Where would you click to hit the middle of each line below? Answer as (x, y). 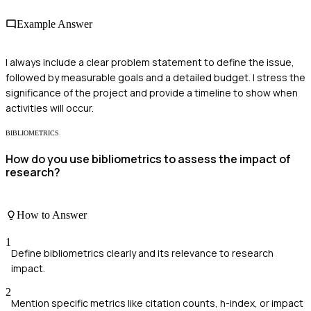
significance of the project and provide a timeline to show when (152, 92)
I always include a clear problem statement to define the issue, (150, 62)
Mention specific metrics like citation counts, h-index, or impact (157, 303)
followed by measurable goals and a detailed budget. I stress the (155, 77)
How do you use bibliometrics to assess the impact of (148, 159)
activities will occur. (50, 108)
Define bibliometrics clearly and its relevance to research (142, 253)
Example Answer (54, 24)
